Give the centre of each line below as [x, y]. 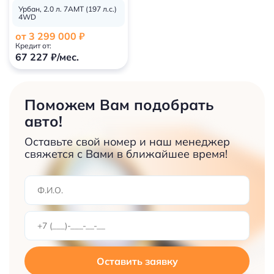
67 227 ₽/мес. [47, 57]
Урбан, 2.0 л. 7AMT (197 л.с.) [68, 9]
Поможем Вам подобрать [119, 104]
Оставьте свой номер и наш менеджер [127, 141]
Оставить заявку [137, 261]
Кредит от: [33, 45]
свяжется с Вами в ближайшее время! [126, 154]
